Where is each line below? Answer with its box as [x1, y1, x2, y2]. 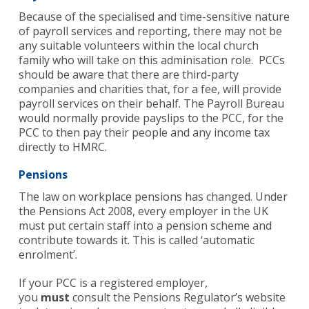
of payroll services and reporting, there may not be [18, 23, 282, 39]
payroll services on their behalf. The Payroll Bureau [18, 96, 284, 112]
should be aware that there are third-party [18, 67, 239, 83]
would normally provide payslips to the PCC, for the [18, 110, 283, 126]
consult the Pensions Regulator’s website [69, 290, 286, 306]
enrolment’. [18, 247, 77, 263]
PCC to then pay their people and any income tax [18, 125, 270, 141]
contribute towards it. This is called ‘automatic [18, 232, 255, 248]
